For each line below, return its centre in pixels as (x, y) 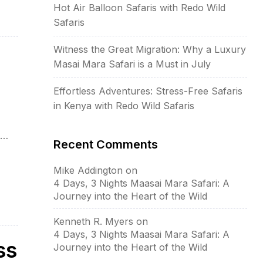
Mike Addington (88, 170)
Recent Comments (106, 144)
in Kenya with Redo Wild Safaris (124, 105)
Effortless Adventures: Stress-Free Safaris (148, 91)
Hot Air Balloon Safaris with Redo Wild (139, 7)
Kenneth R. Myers (93, 221)
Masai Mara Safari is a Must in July (132, 64)
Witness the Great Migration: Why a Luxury (150, 49)
